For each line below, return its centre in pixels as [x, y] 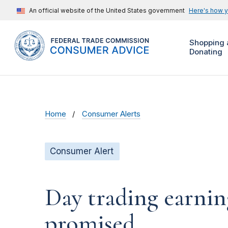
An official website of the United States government [107, 10]
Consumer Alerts [111, 114]
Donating [206, 52]
